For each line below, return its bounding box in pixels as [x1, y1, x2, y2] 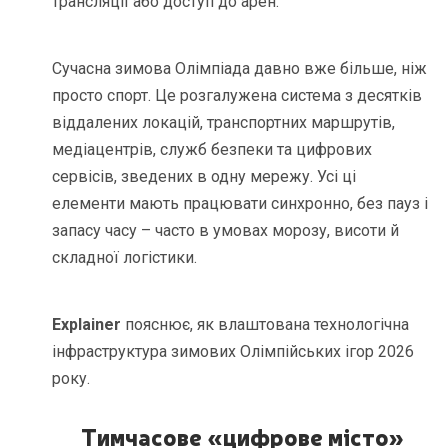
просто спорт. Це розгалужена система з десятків [52, 85, 423, 105]
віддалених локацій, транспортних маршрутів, [52, 112, 396, 132]
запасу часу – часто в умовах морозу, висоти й [52, 220, 400, 240]
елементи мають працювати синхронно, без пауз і [52, 193, 429, 213]
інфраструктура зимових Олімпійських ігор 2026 [52, 341, 415, 361]
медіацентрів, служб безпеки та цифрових [52, 139, 373, 159]
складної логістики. [52, 247, 198, 267]
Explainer [52, 314, 126, 334]
